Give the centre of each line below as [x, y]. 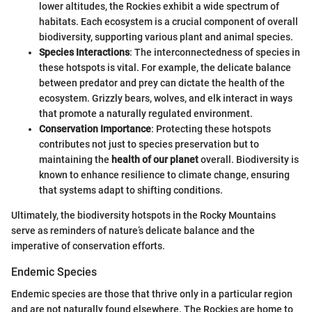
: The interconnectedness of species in [215, 52]
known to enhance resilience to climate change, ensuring [164, 174]
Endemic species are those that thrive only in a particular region [152, 294]
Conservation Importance [95, 128]
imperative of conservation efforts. [88, 245]
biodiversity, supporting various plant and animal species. [166, 37]
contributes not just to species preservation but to [149, 144]
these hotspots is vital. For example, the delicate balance [165, 67]
